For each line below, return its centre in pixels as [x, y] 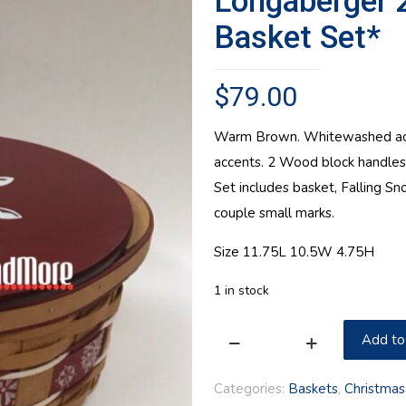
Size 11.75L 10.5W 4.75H [294, 252]
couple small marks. [274, 213]
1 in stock [242, 290]
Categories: [251, 389]
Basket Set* [297, 38]
